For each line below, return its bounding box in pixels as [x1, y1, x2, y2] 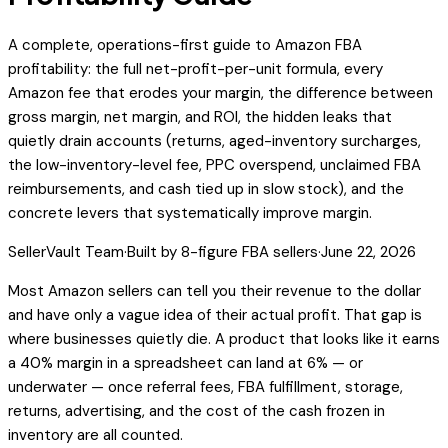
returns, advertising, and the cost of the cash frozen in [8, 401, 385, 422]
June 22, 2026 [321, 242, 416, 263]
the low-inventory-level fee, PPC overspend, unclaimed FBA [8, 155, 421, 176]
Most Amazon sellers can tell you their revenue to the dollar [8, 281, 421, 302]
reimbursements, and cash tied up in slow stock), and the [8, 179, 404, 200]
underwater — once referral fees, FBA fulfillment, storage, [8, 377, 403, 398]
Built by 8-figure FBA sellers [127, 242, 318, 263]
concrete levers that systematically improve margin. [8, 203, 372, 224]
